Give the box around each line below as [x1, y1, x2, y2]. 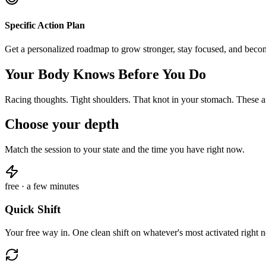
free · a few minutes [5, 181, 79, 192]
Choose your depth [5, 116, 119, 132]
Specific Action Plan [5, 20, 85, 31]
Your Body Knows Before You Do [5, 66, 206, 82]
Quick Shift [5, 203, 61, 216]
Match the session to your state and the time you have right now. [5, 144, 245, 155]
